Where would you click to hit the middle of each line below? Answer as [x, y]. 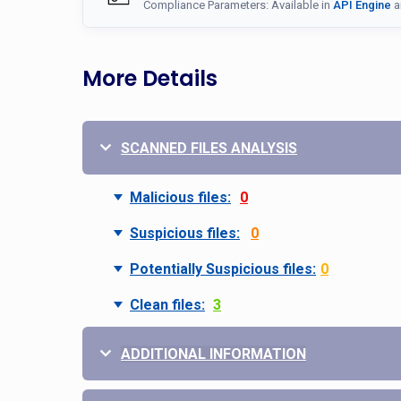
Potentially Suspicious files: [223, 269]
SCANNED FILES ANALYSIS [209, 148]
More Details [150, 78]
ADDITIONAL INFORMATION [213, 354]
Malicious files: [180, 197]
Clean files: [167, 305]
